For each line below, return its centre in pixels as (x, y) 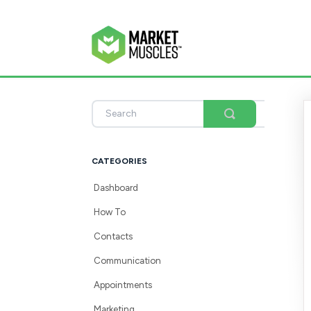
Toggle (242, 118)
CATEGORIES (119, 161)
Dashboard (116, 187)
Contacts (113, 236)
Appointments (123, 284)
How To (110, 211)
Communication (127, 260)
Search (241, 129)
